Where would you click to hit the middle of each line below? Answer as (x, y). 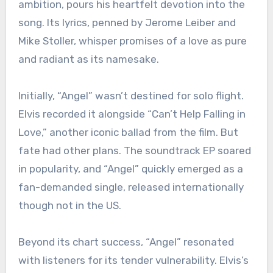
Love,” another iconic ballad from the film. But (128, 133)
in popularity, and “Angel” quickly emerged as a (130, 169)
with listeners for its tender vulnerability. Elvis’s (133, 261)
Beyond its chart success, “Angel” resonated (126, 242)
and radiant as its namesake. (88, 59)
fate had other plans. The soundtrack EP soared (134, 151)
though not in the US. (69, 206)
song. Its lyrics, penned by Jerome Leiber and (127, 23)
